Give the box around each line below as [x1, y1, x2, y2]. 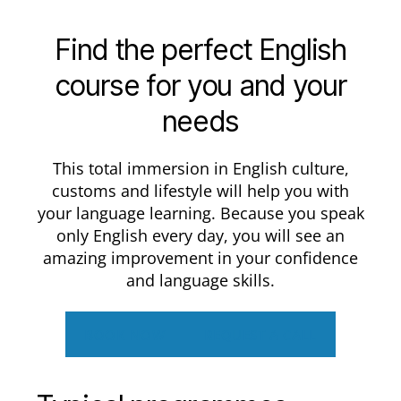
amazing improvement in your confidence [43, 246, 358, 269]
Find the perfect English [55, 31, 346, 67]
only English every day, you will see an [56, 224, 345, 246]
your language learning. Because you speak [37, 201, 364, 224]
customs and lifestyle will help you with [52, 179, 349, 201]
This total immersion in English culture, [52, 157, 349, 179]
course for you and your [54, 67, 347, 103]
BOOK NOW [84, 325, 166, 344]
